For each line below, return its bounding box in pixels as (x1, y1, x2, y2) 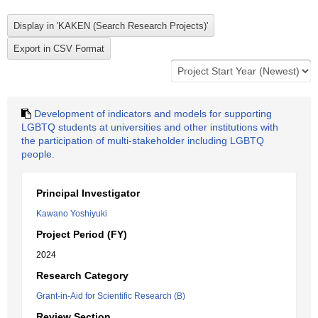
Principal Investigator (36, 187, 140, 199)
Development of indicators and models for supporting (34, 108, 272, 119)
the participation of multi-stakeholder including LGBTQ (21, 135, 264, 146)
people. (21, 148, 55, 160)
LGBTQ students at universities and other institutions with (21, 121, 278, 133)
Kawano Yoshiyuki (36, 209, 107, 219)
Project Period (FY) (36, 229, 127, 240)
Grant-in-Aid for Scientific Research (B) (36, 291, 185, 301)
